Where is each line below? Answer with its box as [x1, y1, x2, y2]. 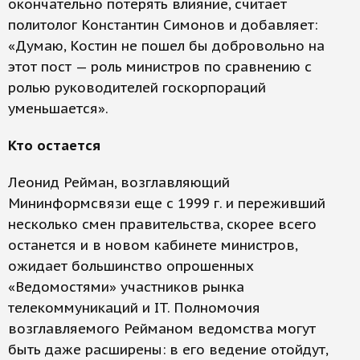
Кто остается [8, 137, 100, 154]
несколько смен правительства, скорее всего [8, 215, 317, 233]
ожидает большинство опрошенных [8, 257, 254, 275]
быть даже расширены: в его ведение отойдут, [8, 341, 328, 358]
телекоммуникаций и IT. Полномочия [8, 299, 260, 317]
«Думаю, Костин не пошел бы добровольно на [8, 37, 325, 55]
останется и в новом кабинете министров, [8, 236, 297, 254]
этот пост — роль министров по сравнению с [8, 58, 312, 76]
